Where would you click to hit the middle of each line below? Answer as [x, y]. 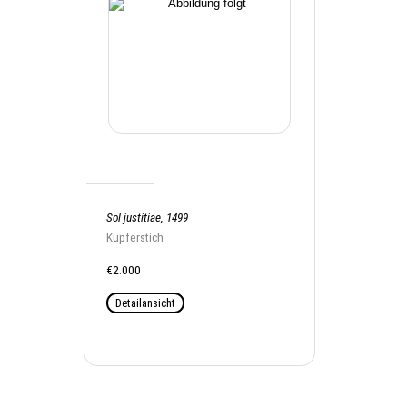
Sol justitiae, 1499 [147, 218]
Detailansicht [145, 303]
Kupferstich [135, 238]
